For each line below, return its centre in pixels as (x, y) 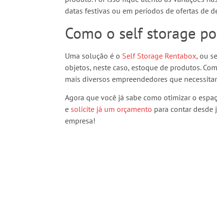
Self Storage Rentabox (159, 55)
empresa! (80, 120)
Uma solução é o (94, 55)
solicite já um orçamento (112, 109)
